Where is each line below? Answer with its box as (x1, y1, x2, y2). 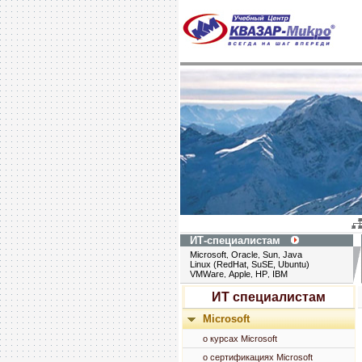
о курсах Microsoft (203, 334, 277, 343)
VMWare (190, 269, 224, 279)
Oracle (231, 250, 258, 259)
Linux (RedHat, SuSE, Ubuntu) (190, 259, 309, 269)
